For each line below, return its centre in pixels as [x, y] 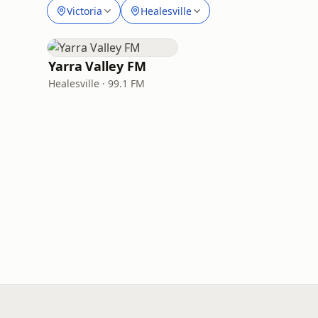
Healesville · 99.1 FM [97, 83]
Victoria [84, 11]
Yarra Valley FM [97, 66]
